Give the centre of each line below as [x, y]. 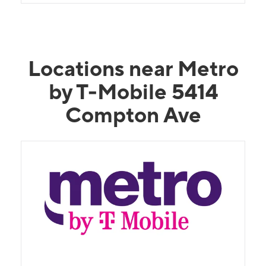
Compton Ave [133, 114]
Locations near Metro [133, 68]
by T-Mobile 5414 [133, 91]
